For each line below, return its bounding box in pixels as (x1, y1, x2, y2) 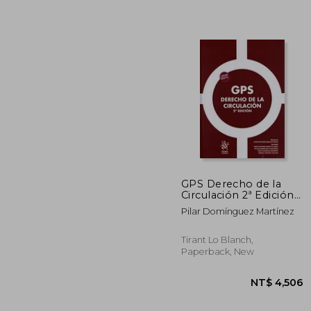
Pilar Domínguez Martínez (181, 205, 294, 217)
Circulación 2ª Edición (181, 188, 294, 201)
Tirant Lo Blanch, (181, 234, 253, 245)
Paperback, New (181, 246, 254, 257)
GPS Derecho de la (181, 177, 282, 190)
